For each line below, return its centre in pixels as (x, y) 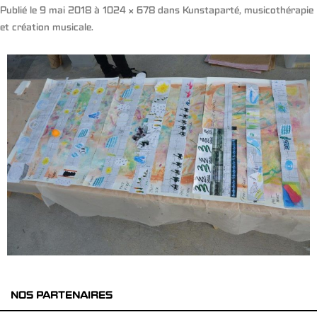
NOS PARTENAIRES (62, 296)
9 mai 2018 (65, 12)
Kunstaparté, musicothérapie (248, 12)
